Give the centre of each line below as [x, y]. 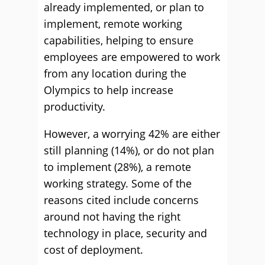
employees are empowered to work [132, 57]
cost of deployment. [93, 250]
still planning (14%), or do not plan [129, 151]
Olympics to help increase [109, 90]
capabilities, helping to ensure [119, 41]
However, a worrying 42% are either [132, 134]
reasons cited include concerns [121, 200]
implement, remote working [113, 24]
